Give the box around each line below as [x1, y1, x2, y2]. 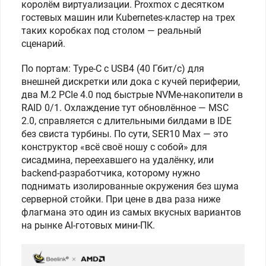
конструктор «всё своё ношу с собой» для [21, 141, 207, 153]
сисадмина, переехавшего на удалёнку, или [21, 154, 214, 166]
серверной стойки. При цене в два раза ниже [21, 194, 220, 205]
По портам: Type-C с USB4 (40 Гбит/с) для [21, 63, 204, 74]
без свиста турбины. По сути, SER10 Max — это [21, 128, 228, 140]
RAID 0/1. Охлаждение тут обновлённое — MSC [21, 102, 229, 113]
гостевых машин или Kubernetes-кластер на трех [21, 12, 235, 23]
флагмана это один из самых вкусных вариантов [21, 207, 241, 218]
